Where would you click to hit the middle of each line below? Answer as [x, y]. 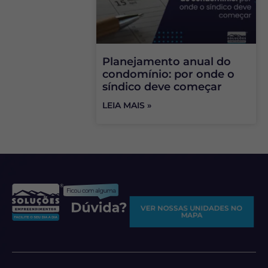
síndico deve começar [162, 87]
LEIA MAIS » [127, 106]
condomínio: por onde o [168, 74]
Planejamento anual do [166, 62]
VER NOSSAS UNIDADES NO [192, 208]
